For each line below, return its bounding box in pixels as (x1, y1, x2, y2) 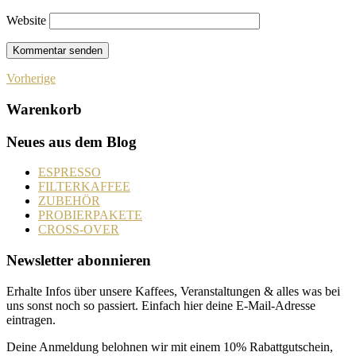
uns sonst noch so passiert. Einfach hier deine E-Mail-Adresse (6, 298, 315, 312)
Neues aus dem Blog (6, 133, 137, 150)
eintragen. (6, 312, 56, 327)
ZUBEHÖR (38, 194, 100, 208)
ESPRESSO (38, 165, 101, 180)
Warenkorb (6, 100, 82, 118)
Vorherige (6, 72, 56, 86)
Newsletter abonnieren (6, 252, 151, 269)
